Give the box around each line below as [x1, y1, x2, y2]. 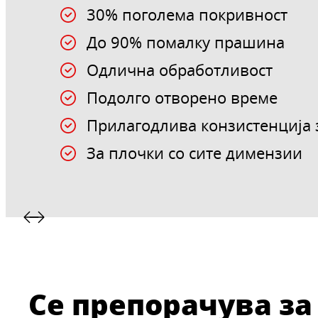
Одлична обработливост [87, 60, 273, 81]
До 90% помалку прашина [87, 32, 285, 53]
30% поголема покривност [87, 4, 288, 26]
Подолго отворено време [87, 87, 278, 109]
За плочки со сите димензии [87, 143, 303, 164]
